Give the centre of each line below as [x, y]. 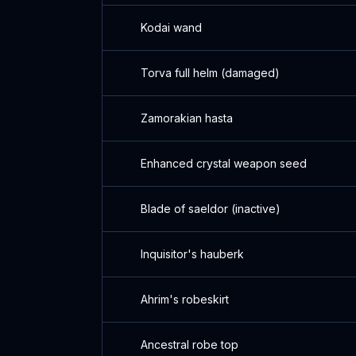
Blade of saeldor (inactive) [211, 209]
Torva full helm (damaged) [210, 73]
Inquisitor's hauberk [192, 254]
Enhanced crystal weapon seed [224, 163]
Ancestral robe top [190, 344]
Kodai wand [171, 27]
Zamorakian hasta [187, 118]
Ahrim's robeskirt [185, 299]
